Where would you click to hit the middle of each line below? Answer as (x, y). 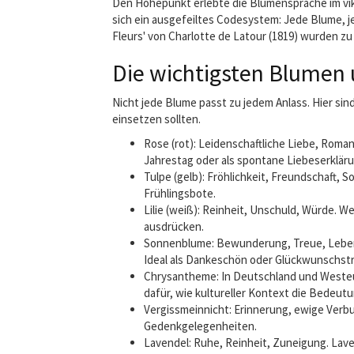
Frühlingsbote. (180, 193)
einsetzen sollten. (156, 119)
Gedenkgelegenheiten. (200, 326)
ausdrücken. (174, 226)
